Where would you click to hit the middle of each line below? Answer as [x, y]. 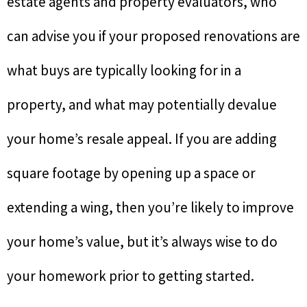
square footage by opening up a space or [131, 173]
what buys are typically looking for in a [124, 70]
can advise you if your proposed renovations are [153, 36]
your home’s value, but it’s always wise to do [142, 241]
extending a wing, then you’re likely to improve [150, 207]
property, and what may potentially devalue [142, 104]
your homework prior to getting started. [131, 275]
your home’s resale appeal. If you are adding [142, 138]
